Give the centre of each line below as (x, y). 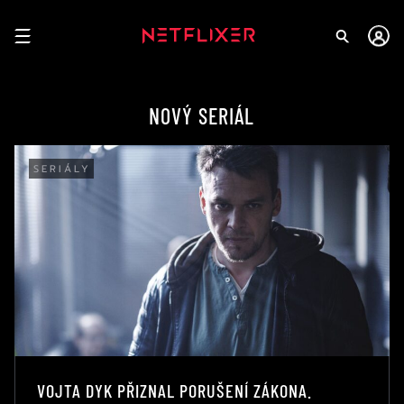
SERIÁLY (62, 169)
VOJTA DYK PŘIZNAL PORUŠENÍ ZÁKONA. (174, 390)
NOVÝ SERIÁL (202, 116)
